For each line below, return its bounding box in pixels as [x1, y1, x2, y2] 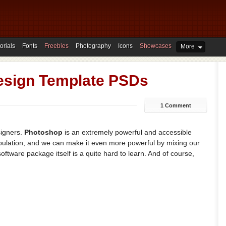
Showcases [140, 42, 172, 49]
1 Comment [160, 102, 191, 108]
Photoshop [24, 128, 63, 136]
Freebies [44, 42, 69, 49]
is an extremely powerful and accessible [63, 128, 192, 136]
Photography [76, 42, 111, 49]
